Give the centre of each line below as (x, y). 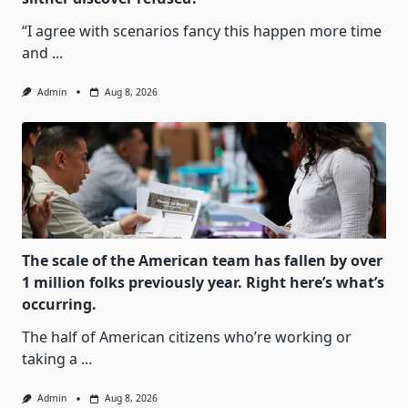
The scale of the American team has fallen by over (202, 261)
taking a (50, 359)
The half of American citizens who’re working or (187, 337)
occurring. (59, 305)
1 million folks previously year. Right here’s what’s (203, 283)
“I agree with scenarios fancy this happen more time (202, 31)
